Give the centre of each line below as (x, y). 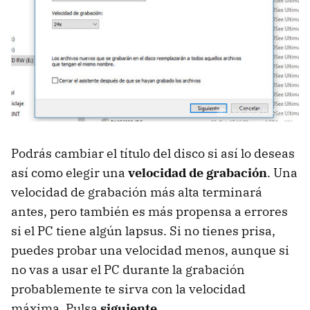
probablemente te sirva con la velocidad (128, 289)
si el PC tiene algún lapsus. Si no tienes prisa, (143, 231)
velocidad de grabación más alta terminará (137, 192)
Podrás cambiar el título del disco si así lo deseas (153, 154)
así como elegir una (70, 173)
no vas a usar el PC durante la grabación (128, 270)
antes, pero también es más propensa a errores (149, 212)
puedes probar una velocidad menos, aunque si (150, 250)
